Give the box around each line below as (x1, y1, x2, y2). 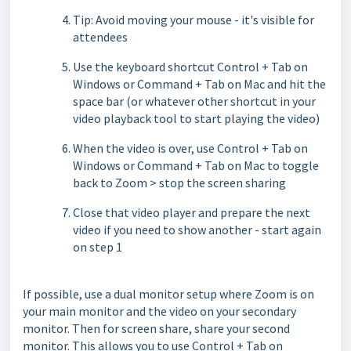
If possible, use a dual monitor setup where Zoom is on (23, 286, 314, 302)
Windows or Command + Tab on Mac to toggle (73, 157, 319, 174)
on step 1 (73, 239, 122, 255)
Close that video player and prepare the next (73, 204, 310, 221)
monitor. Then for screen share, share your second (23, 320, 290, 337)
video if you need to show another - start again (73, 222, 321, 238)
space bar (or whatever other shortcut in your (73, 93, 316, 110)
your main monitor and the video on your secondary (23, 303, 296, 320)
